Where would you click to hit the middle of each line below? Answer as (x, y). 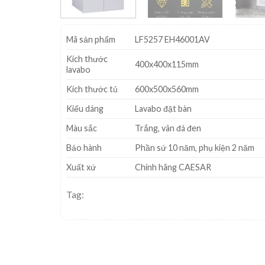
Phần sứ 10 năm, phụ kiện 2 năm (195, 147)
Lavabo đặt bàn (164, 108)
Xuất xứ (81, 167)
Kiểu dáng (85, 108)
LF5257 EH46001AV (173, 39)
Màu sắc (82, 128)
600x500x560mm (167, 89)
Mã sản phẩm (91, 39)
